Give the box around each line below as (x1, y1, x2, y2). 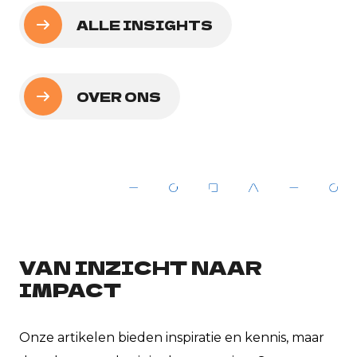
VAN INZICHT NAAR (19, 253, 262, 281)
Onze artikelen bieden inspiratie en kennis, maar (19, 330, 324, 346)
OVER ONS (76, 87, 161, 107)
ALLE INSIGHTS (76, 15, 213, 35)
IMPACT (19, 275, 121, 304)
